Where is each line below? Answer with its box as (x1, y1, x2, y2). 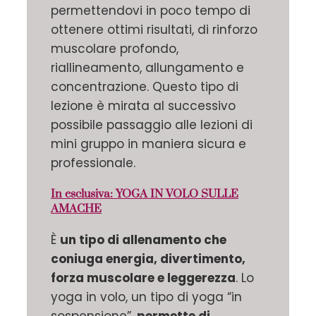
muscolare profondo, (51, 40, 178, 58)
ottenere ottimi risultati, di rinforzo (51, 21, 257, 39)
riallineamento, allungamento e (51, 59, 244, 77)
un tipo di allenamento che (60, 231, 226, 248)
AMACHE (51, 201, 102, 216)
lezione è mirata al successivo (51, 97, 236, 115)
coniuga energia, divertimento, (51, 250, 245, 267)
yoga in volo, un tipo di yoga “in (51, 288, 242, 305)
